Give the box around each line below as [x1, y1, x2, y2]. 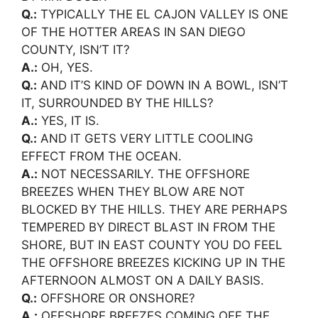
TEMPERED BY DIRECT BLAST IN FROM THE [21, 219, 275, 234]
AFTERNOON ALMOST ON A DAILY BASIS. [21, 273, 264, 287]
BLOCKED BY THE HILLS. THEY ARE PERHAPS [21, 202, 287, 216]
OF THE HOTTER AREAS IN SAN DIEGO [21, 24, 246, 39]
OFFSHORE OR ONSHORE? [37, 290, 195, 305]
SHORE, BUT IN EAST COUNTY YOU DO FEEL [21, 237, 283, 252]
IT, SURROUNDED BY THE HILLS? [21, 95, 214, 110]
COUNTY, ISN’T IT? [21, 42, 130, 57]
